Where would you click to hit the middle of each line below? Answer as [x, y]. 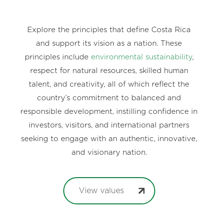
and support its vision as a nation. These [109, 43]
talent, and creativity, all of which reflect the [109, 84]
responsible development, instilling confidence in [109, 111]
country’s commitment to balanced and [109, 98]
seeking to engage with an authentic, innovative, [109, 139]
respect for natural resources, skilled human [109, 71]
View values [101, 191]
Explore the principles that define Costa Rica [109, 30]
